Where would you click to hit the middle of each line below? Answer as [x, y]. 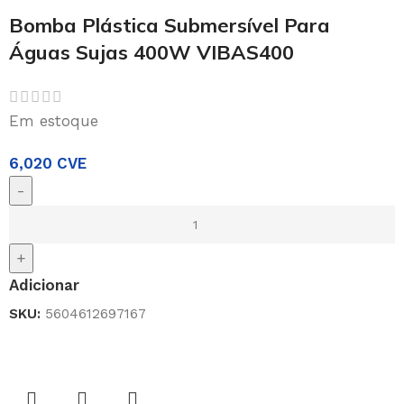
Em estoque [54, 120]
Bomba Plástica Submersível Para [170, 25]
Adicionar [44, 285]
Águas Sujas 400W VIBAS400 [151, 52]
